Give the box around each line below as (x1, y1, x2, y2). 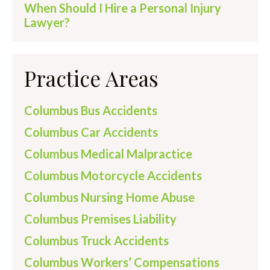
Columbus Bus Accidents (24, 103, 157, 118)
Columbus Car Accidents (24, 125, 158, 139)
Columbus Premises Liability (24, 212, 177, 226)
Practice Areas (24, 64, 159, 92)
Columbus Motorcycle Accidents (24, 168, 202, 183)
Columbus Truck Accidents (24, 233, 169, 248)
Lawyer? (24, 15, 70, 30)
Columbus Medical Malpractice (24, 146, 192, 161)
